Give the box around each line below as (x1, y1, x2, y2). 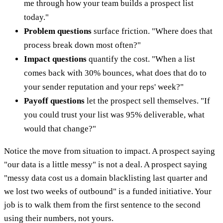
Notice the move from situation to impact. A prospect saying (4, 146, 215, 156)
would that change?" (24, 123, 96, 133)
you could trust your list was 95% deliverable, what (24, 110, 205, 119)
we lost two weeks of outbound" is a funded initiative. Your (4, 186, 212, 196)
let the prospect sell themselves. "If (85, 96, 210, 106)
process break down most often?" (24, 40, 141, 50)
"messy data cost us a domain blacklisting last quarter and (4, 173, 208, 183)
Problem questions (24, 26, 92, 36)
